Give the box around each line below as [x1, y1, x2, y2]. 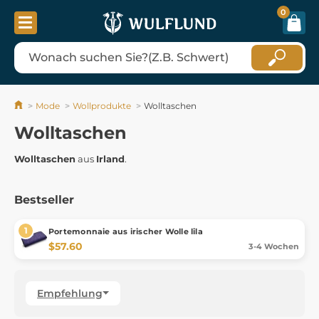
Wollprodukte [73, 100, 131, 111]
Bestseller [14, 192, 74, 206]
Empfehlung [37, 286, 103, 300]
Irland [96, 152, 125, 164]
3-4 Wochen [249, 241, 299, 251]
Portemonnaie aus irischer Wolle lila [48, 226, 203, 236]
